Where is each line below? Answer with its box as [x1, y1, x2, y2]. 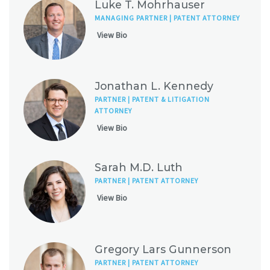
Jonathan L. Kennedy [95, 79, 214, 92]
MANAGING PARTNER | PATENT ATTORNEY [95, 13, 240, 22]
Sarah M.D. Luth [95, 161, 183, 174]
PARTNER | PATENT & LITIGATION [95, 94, 210, 104]
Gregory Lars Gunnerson [95, 242, 232, 256]
